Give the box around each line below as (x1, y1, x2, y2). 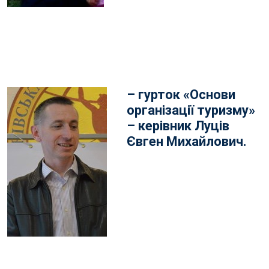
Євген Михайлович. (127, 134, 247, 150)
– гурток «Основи (127, 87, 235, 103)
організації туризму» (127, 103, 255, 118)
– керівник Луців (127, 118, 229, 134)
